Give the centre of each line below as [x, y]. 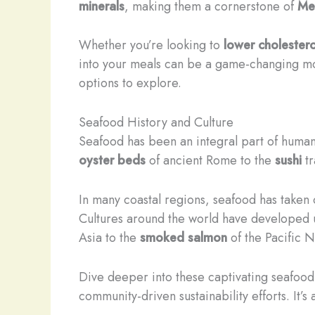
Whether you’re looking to [151, 45]
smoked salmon [184, 237]
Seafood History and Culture [156, 123]
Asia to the [109, 237]
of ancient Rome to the [210, 161]
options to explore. [130, 83]
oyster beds [112, 161]
